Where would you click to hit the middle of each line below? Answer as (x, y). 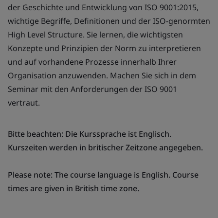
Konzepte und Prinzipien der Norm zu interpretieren (104, 48)
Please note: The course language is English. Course (103, 175)
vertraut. (24, 103)
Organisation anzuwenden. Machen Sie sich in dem (102, 75)
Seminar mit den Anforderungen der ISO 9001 (92, 89)
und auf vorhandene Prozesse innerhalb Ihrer (92, 62)
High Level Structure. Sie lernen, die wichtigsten (95, 35)
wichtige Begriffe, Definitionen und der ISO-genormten (109, 21)
